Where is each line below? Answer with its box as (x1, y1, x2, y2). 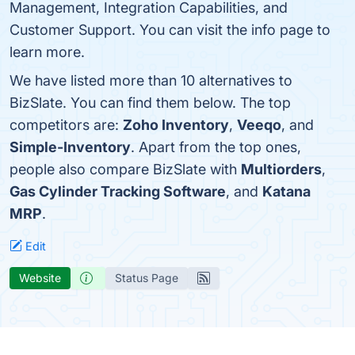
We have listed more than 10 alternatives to (10, 72, 292, 89)
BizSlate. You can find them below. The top (10, 94, 291, 111)
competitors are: (10, 116, 123, 133)
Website (19, 271, 61, 284)
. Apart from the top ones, (131, 139, 301, 155)
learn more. (10, 44, 85, 60)
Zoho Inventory (123, 116, 229, 133)
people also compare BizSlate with (10, 161, 241, 177)
